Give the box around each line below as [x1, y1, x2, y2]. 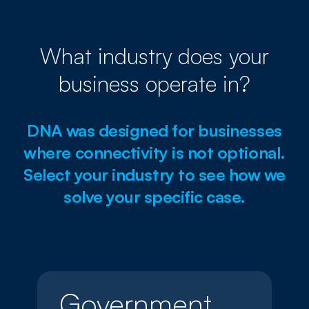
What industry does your [40, 41, 269, 70]
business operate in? [59, 69, 250, 97]
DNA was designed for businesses [27, 119, 282, 141]
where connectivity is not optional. [23, 141, 286, 163]
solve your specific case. [63, 186, 246, 207]
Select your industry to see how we [23, 163, 286, 185]
